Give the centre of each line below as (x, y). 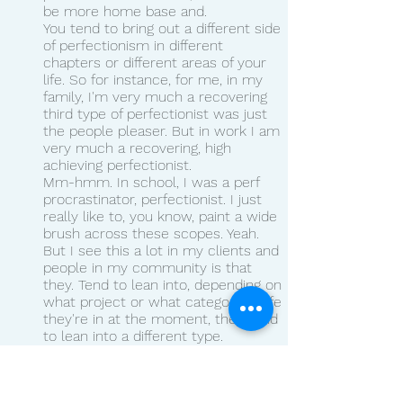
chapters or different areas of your (157, 62)
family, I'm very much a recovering (157, 96)
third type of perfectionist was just (157, 113)
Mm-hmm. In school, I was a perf (153, 182)
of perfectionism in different (135, 45)
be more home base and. (125, 11)
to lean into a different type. (133, 336)
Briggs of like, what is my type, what (162, 387)
